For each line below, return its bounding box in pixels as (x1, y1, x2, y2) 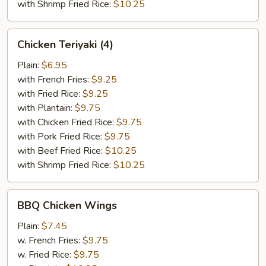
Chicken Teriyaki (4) (17, 37, 113, 52)
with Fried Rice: (17, 87, 83, 100)
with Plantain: (17, 102, 75, 115)
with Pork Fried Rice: (17, 130, 104, 143)
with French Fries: (17, 73, 91, 86)
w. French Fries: (17, 234, 83, 247)
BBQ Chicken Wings (17, 198, 117, 213)
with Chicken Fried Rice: (17, 116, 116, 129)
